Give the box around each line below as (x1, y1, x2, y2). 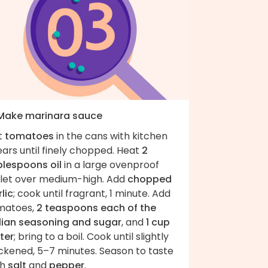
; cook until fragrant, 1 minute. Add (13, 186, 170, 200)
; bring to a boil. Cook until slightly (14, 229, 169, 243)
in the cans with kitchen (54, 129, 167, 143)
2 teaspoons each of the (36, 200, 156, 215)
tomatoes (5, 129, 54, 143)
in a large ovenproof (62, 157, 159, 172)
